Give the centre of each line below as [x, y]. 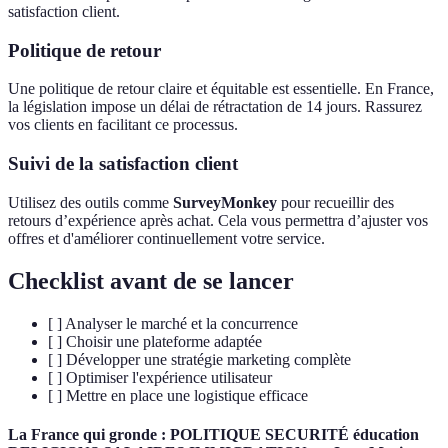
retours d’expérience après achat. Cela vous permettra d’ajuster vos [218, 220]
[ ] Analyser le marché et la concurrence [173, 323]
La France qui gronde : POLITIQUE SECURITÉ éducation [213, 434]
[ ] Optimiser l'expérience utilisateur [160, 377]
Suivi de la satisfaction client [123, 164]
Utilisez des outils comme [90, 202]
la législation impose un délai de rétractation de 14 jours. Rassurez [215, 107]
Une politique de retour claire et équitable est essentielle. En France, [221, 89]
